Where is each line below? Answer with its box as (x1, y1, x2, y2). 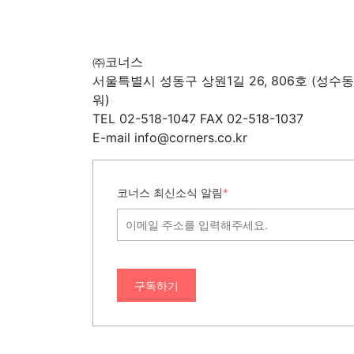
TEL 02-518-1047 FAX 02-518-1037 (92, 111, 303, 127)
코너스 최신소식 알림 (117, 186, 223, 200)
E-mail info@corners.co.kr (92, 130, 247, 146)
